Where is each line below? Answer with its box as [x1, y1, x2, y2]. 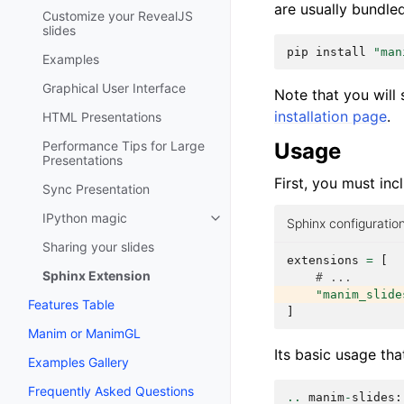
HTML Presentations [42, 109, 161, 124]
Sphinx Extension [42, 268, 151, 283]
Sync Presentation [42, 181, 150, 197]
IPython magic [42, 210, 127, 225]
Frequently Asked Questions [28, 383, 194, 399]
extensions [287, 252, 359, 267]
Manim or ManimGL [28, 326, 141, 341]
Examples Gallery [28, 354, 129, 370]
